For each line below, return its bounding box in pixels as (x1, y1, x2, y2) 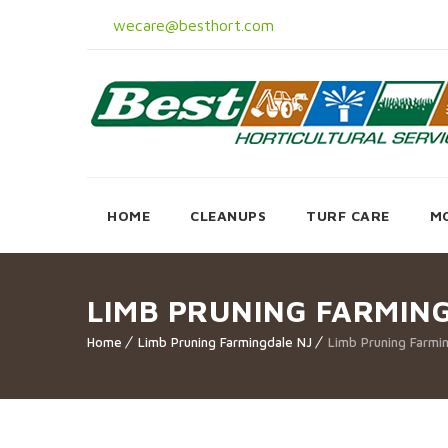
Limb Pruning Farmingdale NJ (138, 334, 312, 350)
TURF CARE (306, 207, 390, 224)
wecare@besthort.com (108, 16, 274, 34)
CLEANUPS (190, 207, 266, 224)
